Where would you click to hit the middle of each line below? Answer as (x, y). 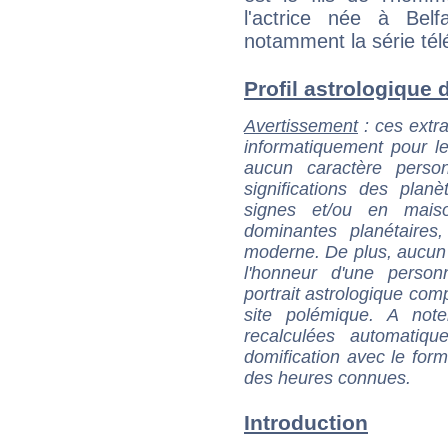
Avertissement (301, 125)
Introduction (306, 423)
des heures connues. (327, 377)
